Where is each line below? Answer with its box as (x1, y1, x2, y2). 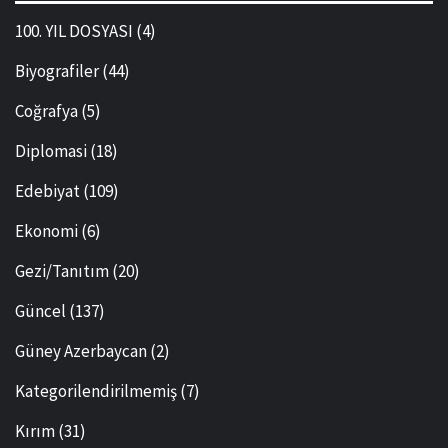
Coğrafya (15, 99, 78, 122)
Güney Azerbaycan (15, 339, 147, 362)
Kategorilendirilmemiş (15, 379, 177, 402)
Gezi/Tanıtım (15, 259, 109, 282)
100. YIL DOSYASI (15, 19, 133, 42)
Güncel (15, 299, 66, 322)
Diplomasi (15, 139, 87, 162)
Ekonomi (15, 219, 78, 242)
